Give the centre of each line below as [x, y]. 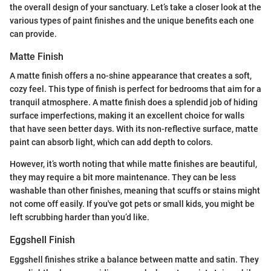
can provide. [33, 34]
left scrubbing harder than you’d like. [80, 217]
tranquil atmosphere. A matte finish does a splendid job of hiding [134, 103]
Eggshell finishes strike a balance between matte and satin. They [134, 259]
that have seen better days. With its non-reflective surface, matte [134, 129]
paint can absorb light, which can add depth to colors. [111, 142]
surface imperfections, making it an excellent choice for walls [127, 116]
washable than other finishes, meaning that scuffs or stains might [135, 191]
